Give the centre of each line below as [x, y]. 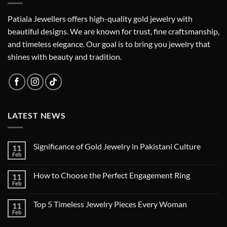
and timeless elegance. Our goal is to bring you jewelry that [109, 44]
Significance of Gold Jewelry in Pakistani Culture [117, 146]
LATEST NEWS [37, 115]
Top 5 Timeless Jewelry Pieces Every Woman [110, 204]
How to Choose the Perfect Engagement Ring [112, 175]
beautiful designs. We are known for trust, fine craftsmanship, [113, 31]
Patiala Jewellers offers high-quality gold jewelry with [100, 18]
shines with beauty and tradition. [65, 56]
